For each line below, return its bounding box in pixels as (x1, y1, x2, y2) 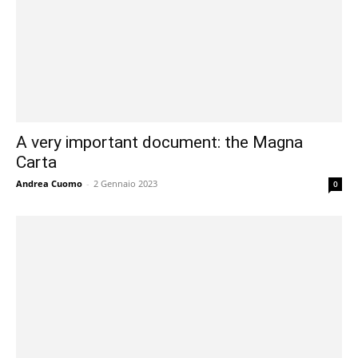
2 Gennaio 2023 (93, 177, 157, 190)
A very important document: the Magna (16, 133, 303, 153)
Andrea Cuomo (16, 177, 82, 190)
